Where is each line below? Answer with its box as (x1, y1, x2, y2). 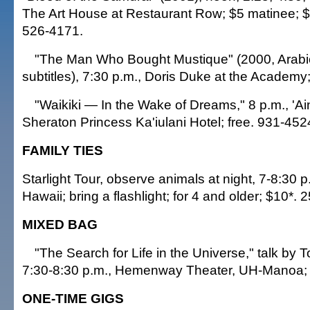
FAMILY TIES (22, 143, 103, 158)
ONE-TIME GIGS (22, 291, 124, 306)
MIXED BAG (22, 217, 98, 232)
